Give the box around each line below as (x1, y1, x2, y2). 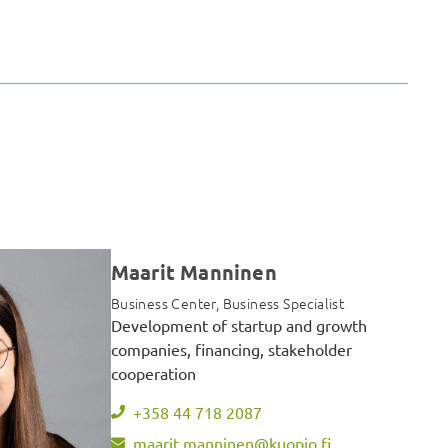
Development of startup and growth (110, 315, 367, 336)
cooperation (110, 363, 196, 384)
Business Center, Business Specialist (110, 293, 345, 314)
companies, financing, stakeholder (110, 339, 352, 360)
